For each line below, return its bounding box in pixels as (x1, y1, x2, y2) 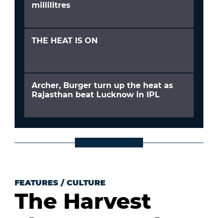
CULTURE (67, 178, 106, 188)
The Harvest (15, 188, 151, 215)
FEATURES (15, 178, 58, 188)
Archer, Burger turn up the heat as (32, 81, 173, 91)
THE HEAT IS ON (32, 36, 98, 46)
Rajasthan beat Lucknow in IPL (32, 90, 160, 100)
